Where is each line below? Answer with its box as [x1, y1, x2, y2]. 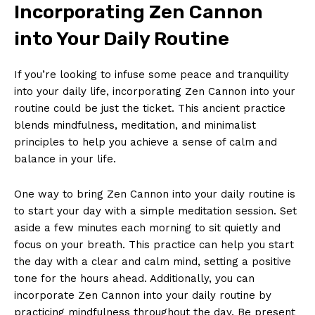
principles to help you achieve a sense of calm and [14, 135, 277, 148]
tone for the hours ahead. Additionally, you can [14, 271, 255, 285]
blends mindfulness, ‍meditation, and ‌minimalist [14, 118, 256, 131]
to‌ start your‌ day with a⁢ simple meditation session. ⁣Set [14, 204, 297, 217]
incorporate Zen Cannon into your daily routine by [14, 288, 271, 302]
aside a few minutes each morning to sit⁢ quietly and [14, 221, 281, 234]
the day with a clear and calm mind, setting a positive [14, 255, 291, 268]
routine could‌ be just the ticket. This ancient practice [14, 101, 285, 115]
